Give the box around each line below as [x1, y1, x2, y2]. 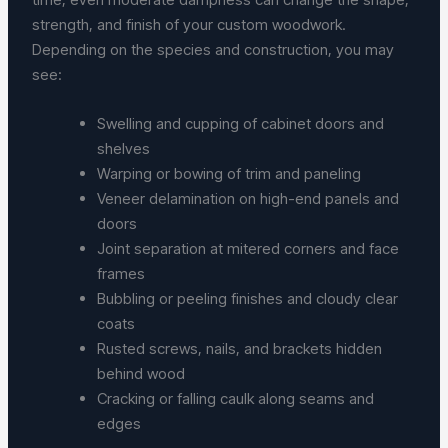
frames [97, 263, 154, 283]
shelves [97, 138, 159, 158]
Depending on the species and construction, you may [32, 39, 395, 59]
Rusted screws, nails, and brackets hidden [97, 338, 383, 358]
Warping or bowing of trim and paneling [97, 163, 370, 183]
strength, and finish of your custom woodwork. [32, 14, 347, 34]
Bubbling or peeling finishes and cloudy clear [97, 288, 399, 308]
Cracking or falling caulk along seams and [97, 388, 375, 408]
